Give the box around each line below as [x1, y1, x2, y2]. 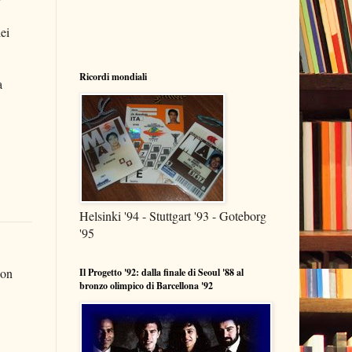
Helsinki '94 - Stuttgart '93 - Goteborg [79, 207, 266, 224]
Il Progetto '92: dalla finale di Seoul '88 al [79, 266, 244, 279]
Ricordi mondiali [79, 70, 147, 83]
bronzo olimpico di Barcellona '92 [79, 279, 213, 292]
